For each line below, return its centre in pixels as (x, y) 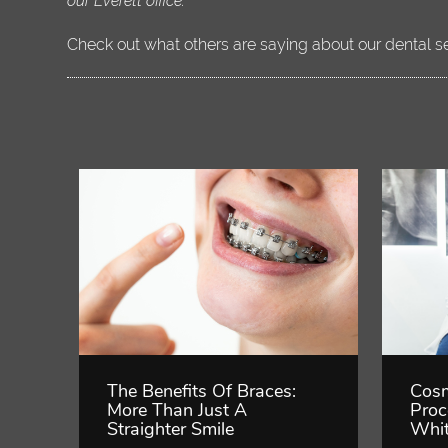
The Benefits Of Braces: (202, 391)
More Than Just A (177, 410)
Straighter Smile (171, 429)
